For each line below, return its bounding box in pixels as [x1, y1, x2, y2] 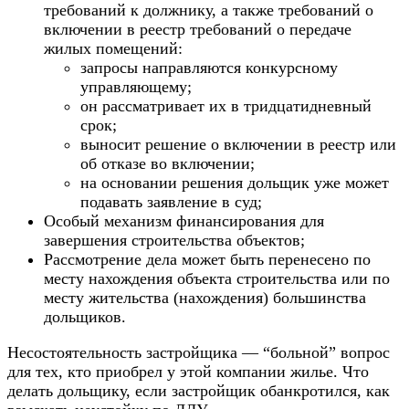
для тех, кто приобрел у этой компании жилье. [7, 362, 342, 381]
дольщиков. [44, 307, 126, 326]
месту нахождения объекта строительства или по [44, 268, 390, 288]
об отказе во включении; [80, 153, 255, 173]
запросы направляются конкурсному [80, 58, 338, 77]
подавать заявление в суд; [80, 192, 262, 211]
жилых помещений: [44, 38, 183, 58]
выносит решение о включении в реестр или [80, 134, 396, 153]
